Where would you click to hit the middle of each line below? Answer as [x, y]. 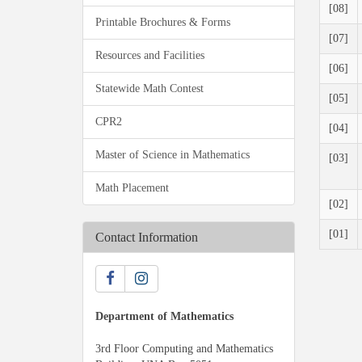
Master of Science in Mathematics [173, 154]
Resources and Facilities [150, 55]
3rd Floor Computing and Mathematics [184, 348]
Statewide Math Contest [149, 88]
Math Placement [132, 187]
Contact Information [147, 237]
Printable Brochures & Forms [163, 22]
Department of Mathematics [164, 316]
